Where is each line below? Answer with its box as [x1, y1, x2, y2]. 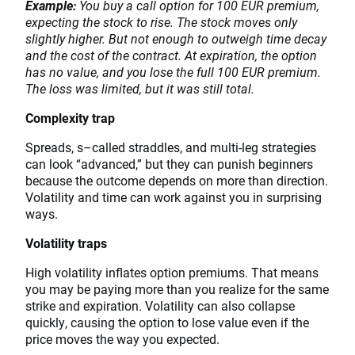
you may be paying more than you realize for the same [25, 280, 329, 297]
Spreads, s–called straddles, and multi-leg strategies [25, 138, 316, 155]
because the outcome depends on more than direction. [25, 171, 328, 189]
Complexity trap [25, 109, 115, 126]
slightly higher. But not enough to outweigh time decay [25, 29, 326, 47]
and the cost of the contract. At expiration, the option [25, 46, 317, 63]
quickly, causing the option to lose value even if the [25, 313, 309, 330]
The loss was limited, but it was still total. [25, 79, 254, 97]
